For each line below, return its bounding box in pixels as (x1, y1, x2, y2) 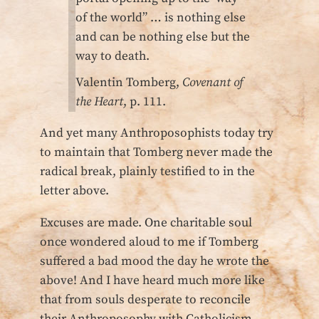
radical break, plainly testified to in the (40, 164, 255, 180)
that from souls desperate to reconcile (40, 291, 251, 308)
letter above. (40, 183, 109, 199)
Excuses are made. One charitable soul (40, 214, 252, 231)
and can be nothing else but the (75, 28, 250, 45)
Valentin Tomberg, (75, 74, 182, 90)
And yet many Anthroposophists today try (40, 125, 273, 142)
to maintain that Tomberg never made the (40, 145, 273, 161)
